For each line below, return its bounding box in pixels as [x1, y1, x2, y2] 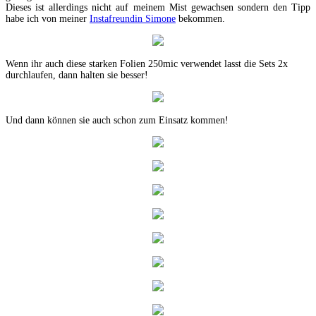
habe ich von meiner [6, 13, 90, 24]
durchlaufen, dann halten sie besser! [6, 69, 148, 80]
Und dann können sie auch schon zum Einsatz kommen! [6, 114, 229, 126]
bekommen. [176, 13, 225, 24]
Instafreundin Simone [90, 13, 176, 24]
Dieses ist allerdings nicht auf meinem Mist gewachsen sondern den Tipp [6, 1, 310, 13]
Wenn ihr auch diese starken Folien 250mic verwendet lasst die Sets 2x [6, 58, 288, 69]
